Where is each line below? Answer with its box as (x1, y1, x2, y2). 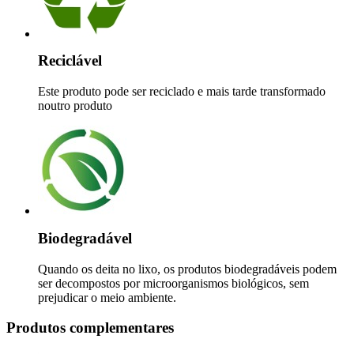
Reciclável (38, 52, 102, 70)
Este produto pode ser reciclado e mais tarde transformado (38, 85, 326, 99)
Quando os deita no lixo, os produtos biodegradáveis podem (38, 262, 337, 276)
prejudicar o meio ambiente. (38, 290, 176, 304)
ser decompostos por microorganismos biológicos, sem (38, 276, 309, 290)
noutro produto (38, 99, 112, 113)
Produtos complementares (6, 319, 174, 337)
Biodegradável (38, 229, 132, 247)
